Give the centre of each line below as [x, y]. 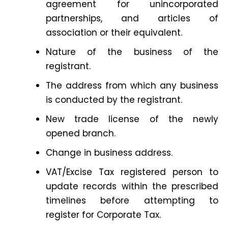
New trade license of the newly [132, 119]
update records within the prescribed [132, 187]
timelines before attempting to [132, 201]
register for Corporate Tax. [104, 215]
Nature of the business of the [132, 52]
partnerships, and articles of [132, 19]
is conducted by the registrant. [114, 100]
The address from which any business [132, 86]
